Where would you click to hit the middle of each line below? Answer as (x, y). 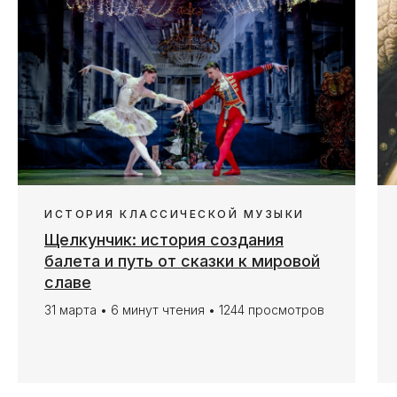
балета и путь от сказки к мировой (182, 261)
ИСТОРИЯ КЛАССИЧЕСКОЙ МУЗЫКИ (175, 214)
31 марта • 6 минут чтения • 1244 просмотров (184, 310)
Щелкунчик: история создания (164, 240)
